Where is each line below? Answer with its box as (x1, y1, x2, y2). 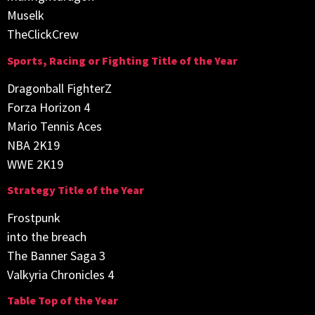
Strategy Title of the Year (7, 183, 144, 198)
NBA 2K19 (7, 136, 60, 153)
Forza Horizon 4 (7, 98, 90, 115)
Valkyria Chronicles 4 (7, 266, 114, 283)
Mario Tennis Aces (7, 117, 102, 134)
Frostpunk (7, 210, 60, 226)
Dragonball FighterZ (7, 79, 112, 96)
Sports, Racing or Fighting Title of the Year (7, 53, 238, 67)
